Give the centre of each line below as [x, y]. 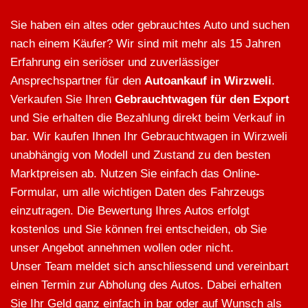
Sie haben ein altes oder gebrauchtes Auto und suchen [150, 25]
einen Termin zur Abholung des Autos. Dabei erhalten [146, 285]
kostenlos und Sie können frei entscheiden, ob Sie [139, 230]
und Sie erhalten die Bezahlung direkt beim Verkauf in [147, 118]
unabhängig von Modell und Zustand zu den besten [140, 155]
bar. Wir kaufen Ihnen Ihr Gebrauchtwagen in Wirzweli [149, 137]
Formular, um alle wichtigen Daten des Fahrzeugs [137, 192]
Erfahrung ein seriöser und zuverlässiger [115, 63]
